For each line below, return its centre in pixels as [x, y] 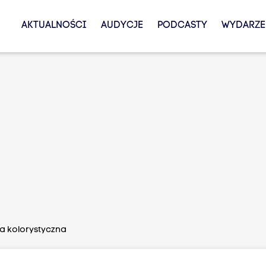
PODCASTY [182, 26]
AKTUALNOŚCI [54, 26]
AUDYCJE [122, 26]
